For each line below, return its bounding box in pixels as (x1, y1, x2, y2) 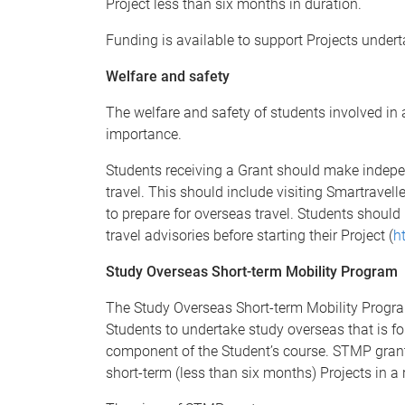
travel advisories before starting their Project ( (106, 227, 393, 244)
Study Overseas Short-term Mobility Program (106, 263, 398, 280)
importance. (106, 126, 182, 143)
